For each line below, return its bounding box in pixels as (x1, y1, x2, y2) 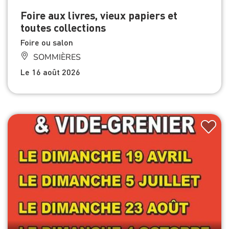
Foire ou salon (20, 37, 73, 48)
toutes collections (20, 20, 106, 35)
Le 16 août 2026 (20, 66, 80, 78)
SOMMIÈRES (31, 52, 81, 63)
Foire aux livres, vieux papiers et (20, 8, 177, 22)
